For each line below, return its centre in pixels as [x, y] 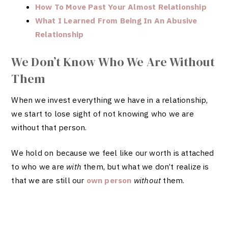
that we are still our [49, 180]
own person [110, 180]
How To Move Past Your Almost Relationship [121, 7]
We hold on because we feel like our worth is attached [113, 152]
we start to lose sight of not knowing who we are [103, 113]
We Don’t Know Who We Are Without [113, 62]
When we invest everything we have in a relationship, [110, 99]
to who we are [39, 166]
